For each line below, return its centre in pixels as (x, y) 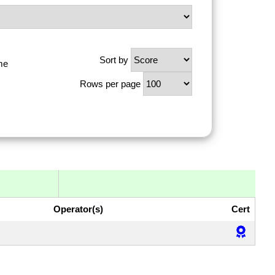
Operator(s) (78, 209)
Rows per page (110, 83)
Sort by (114, 60)
